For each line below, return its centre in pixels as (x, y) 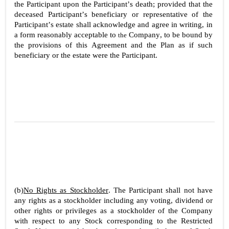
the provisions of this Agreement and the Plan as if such (113, 45)
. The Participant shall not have (160, 190)
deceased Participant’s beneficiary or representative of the (113, 14)
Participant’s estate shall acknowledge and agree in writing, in (113, 24)
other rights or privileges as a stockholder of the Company (113, 211)
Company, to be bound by (170, 35)
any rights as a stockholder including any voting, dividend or (113, 201)
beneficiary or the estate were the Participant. (86, 55)
